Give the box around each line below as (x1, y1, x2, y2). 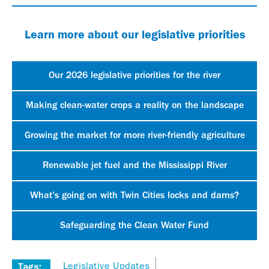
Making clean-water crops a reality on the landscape (25, 101, 244, 110)
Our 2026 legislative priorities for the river (49, 71, 220, 80)
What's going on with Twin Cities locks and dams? (30, 191, 239, 200)
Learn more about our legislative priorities (24, 25, 245, 43)
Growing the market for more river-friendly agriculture (24, 131, 245, 140)
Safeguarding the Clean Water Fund (60, 221, 209, 230)
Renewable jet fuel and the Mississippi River (42, 161, 227, 170)
